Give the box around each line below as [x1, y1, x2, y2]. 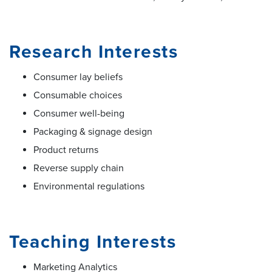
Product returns [33, 143, 98, 156]
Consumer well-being [33, 107, 124, 120]
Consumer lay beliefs [33, 70, 123, 83]
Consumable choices [33, 89, 122, 101]
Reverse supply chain [33, 161, 124, 174]
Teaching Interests [9, 230, 176, 253]
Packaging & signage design [33, 125, 152, 138]
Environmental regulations [33, 180, 144, 192]
